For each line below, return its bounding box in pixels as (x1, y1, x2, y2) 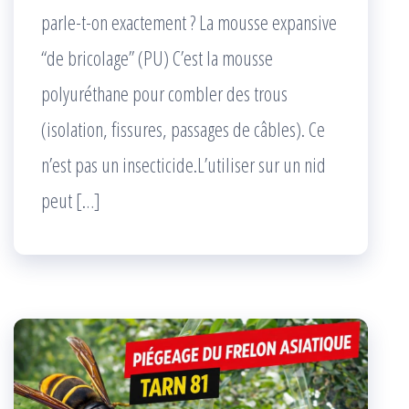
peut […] (41, 186, 100, 215)
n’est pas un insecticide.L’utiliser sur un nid (41, 151, 326, 179)
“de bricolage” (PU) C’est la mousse (41, 44, 273, 72)
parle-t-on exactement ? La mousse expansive (41, 8, 337, 37)
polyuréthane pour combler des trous (41, 79, 288, 108)
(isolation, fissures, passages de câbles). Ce (41, 115, 325, 143)
